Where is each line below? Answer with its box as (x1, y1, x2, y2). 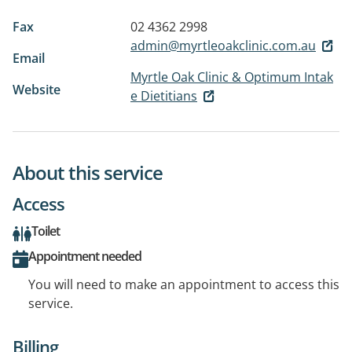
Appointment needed (28, 247, 141, 266)
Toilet (31, 222, 60, 240)
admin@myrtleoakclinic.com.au (130, 36, 316, 54)
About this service (13, 159, 163, 186)
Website (13, 80, 60, 98)
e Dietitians (130, 86, 197, 104)
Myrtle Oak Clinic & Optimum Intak (130, 68, 333, 86)
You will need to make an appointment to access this (28, 276, 339, 294)
